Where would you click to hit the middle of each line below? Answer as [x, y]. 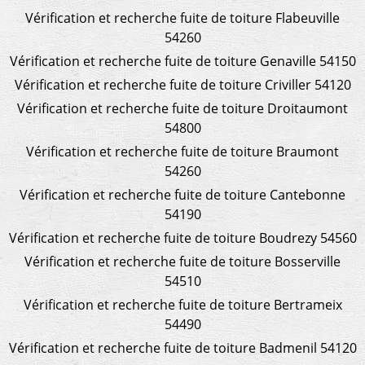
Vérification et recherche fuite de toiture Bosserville [182, 261]
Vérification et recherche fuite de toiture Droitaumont [182, 108]
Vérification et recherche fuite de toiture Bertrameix [182, 304]
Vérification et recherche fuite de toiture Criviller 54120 [182, 84]
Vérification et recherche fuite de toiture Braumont [182, 151]
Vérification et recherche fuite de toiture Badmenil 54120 [182, 347]
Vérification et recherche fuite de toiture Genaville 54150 [182, 61]
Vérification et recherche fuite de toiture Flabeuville [182, 18]
